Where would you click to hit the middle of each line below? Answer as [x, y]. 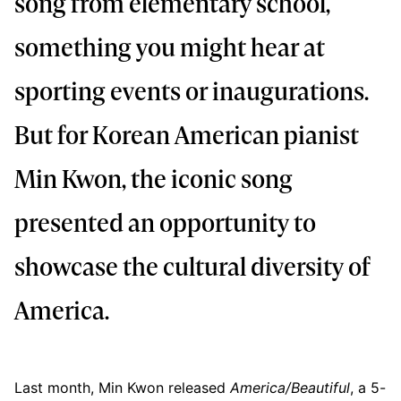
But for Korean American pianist [187, 138]
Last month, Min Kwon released [122, 388]
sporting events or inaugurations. [192, 94]
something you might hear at [170, 51]
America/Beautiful [290, 388]
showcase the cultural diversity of [192, 270]
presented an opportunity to [165, 226]
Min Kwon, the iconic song [154, 182]
